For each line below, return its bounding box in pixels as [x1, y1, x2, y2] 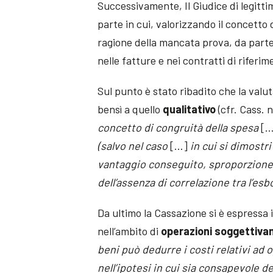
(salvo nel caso [97, 138, 168, 152]
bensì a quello [97, 102, 163, 116]
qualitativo [163, 102, 216, 116]
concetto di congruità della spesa [97, 120, 259, 134]
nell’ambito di [97, 224, 161, 238]
